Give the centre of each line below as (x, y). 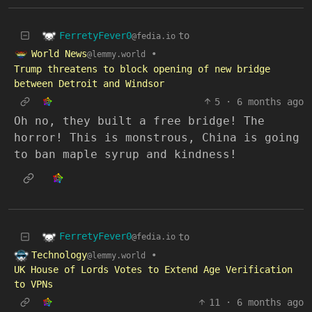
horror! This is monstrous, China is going (157, 137)
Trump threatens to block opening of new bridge (142, 69)
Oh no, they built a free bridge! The (139, 120)
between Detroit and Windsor (89, 83)
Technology (59, 255)
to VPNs (33, 284)
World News (59, 54)
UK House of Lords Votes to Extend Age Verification (153, 270)
